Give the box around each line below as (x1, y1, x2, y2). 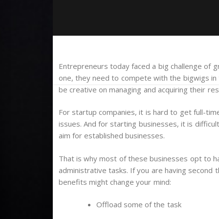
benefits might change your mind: (58, 176, 171, 187)
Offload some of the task (96, 199, 181, 210)
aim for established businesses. (58, 131, 165, 141)
